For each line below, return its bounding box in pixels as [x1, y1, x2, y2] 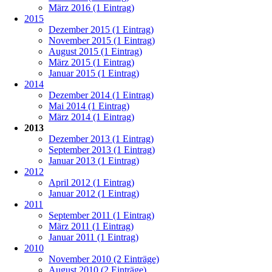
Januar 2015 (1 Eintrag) [49, 67, 139, 78]
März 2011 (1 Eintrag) [49, 220, 134, 231]
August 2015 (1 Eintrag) [49, 46, 142, 56]
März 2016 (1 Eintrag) [49, 2, 134, 13]
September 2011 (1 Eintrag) [49, 209, 154, 220]
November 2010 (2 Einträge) [49, 253, 159, 264]
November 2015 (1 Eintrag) [49, 35, 155, 46]
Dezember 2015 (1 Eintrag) [49, 24, 154, 35]
